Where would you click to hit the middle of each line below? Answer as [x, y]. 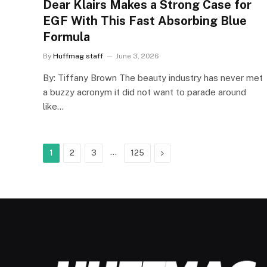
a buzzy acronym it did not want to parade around [145, 92]
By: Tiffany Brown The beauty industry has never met [153, 77]
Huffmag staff [78, 56]
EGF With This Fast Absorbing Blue [145, 21]
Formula [66, 37]
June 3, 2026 [137, 56]
